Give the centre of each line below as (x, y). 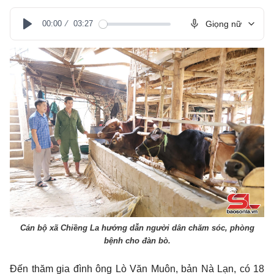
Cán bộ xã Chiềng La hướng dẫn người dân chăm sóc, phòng (137, 228)
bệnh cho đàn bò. (137, 241)
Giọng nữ (224, 24)
